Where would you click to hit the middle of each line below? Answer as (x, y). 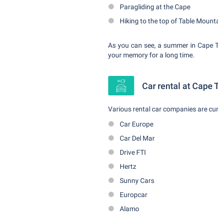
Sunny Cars (137, 181)
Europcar (134, 195)
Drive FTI (133, 152)
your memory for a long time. (151, 55)
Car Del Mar (137, 138)
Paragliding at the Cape (155, 7)
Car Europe (136, 124)
